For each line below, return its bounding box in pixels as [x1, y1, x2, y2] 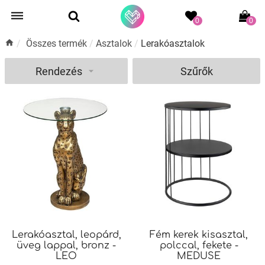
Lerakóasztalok [141, 38, 205, 49]
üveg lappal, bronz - [17, 240, 116, 251]
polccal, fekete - [159, 240, 238, 251]
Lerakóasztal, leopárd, [11, 230, 121, 240]
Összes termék [26, 38, 89, 49]
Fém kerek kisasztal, [150, 230, 248, 240]
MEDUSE [177, 251, 221, 261]
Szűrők [180, 64, 213, 77]
